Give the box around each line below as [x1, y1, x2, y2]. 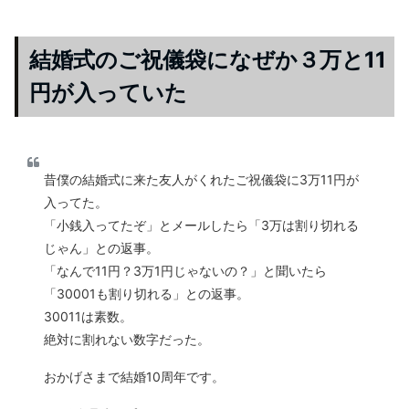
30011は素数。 [44, 309, 132, 325]
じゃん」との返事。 [44, 240, 159, 257]
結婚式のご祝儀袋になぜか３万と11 [29, 47, 386, 74]
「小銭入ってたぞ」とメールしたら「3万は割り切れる [44, 217, 359, 234]
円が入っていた [29, 79, 187, 107]
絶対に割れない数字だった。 [44, 331, 210, 348]
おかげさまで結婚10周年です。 [44, 369, 225, 385]
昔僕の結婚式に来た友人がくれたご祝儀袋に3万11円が [44, 172, 359, 188]
